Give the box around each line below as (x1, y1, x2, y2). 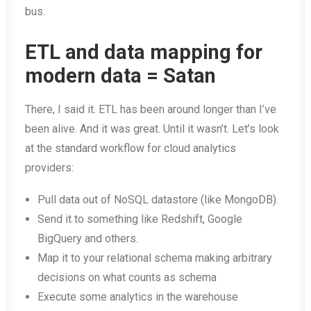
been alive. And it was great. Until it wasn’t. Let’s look (25, 122, 279, 135)
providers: (25, 161, 74, 174)
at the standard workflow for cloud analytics (25, 142, 236, 155)
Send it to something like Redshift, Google (37, 212, 242, 226)
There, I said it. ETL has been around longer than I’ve (25, 103, 276, 116)
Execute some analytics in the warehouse (37, 290, 238, 303)
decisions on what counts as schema (37, 271, 217, 284)
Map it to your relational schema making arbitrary (37, 251, 272, 264)
